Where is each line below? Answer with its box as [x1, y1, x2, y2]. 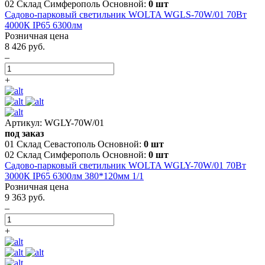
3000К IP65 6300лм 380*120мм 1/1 [5, 170, 144, 181]
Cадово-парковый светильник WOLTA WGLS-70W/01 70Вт [5, 9, 247, 20]
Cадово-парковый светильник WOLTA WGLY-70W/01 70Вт [5, 160, 246, 170]
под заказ [5, 128, 44, 138]
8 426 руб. [5, 41, 45, 51]
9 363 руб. [5, 192, 45, 202]
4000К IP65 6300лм [5, 20, 82, 30]
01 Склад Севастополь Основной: [5, 138, 144, 149]
